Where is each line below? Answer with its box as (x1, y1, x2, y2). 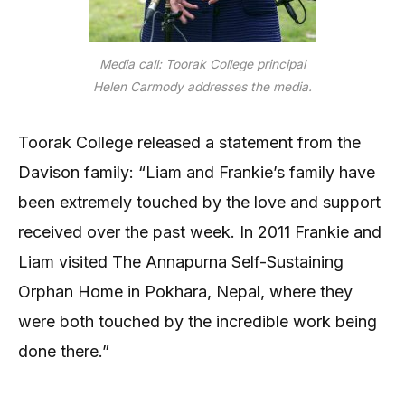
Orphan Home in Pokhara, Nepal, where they (18, 281, 353, 301)
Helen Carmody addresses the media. (93, 79, 312, 94)
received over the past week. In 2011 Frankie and (18, 221, 381, 241)
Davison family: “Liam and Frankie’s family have (18, 162, 375, 182)
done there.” (18, 341, 109, 361)
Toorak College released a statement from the (18, 132, 361, 152)
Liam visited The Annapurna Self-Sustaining (18, 251, 344, 271)
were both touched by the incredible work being (18, 311, 377, 331)
